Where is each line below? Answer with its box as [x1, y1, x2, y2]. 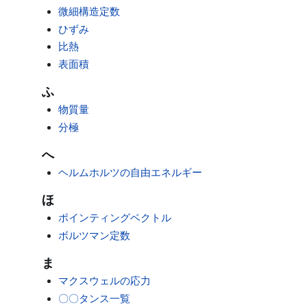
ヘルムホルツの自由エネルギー [58, 167, 203, 178]
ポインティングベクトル [58, 212, 172, 224]
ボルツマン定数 [58, 229, 131, 241]
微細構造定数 [58, 5, 121, 18]
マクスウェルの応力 [58, 275, 151, 287]
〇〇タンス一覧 [58, 292, 131, 304]
